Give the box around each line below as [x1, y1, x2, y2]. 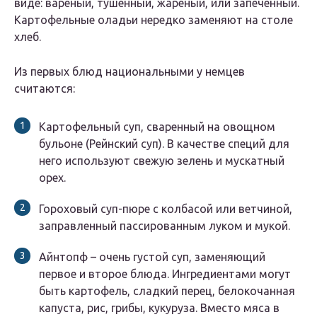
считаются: [14, 82, 75, 96]
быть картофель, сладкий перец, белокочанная [39, 284, 295, 298]
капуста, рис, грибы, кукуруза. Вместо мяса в [39, 301, 279, 315]
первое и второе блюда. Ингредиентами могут [39, 267, 291, 281]
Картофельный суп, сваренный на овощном [39, 120, 275, 134]
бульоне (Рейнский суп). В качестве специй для [39, 137, 289, 151]
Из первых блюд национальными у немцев [14, 65, 245, 79]
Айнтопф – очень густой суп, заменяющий [39, 250, 265, 264]
